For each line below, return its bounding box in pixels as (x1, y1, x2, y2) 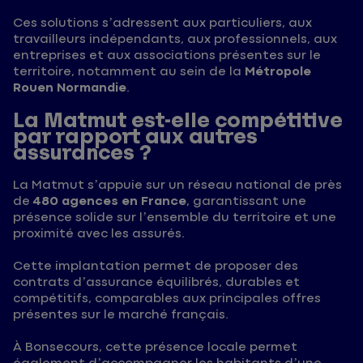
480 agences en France (33, 194, 186, 209)
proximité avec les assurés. (13, 227, 185, 241)
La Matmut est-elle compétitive (13, 109, 343, 133)
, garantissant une (186, 194, 306, 209)
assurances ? (13, 141, 152, 165)
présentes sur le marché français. (13, 308, 228, 322)
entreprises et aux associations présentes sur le (13, 49, 321, 63)
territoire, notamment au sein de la (13, 65, 245, 79)
